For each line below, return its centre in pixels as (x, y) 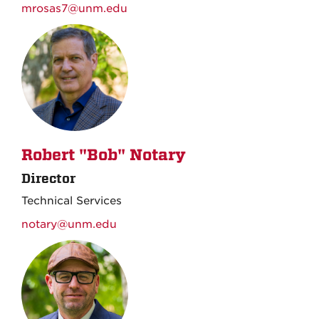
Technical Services (72, 200)
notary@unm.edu (69, 224)
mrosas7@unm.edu (74, 8)
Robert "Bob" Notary (104, 155)
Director (48, 178)
